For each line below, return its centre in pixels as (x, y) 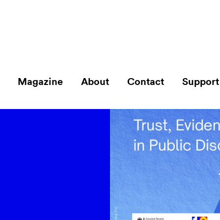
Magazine (40, 82)
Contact (145, 82)
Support (200, 82)
